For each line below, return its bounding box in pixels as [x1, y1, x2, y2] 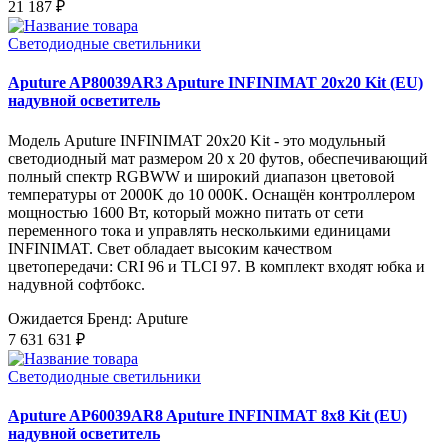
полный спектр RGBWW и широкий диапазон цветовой [8, 167, 395, 185]
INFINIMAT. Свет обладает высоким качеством [8, 239, 332, 257]
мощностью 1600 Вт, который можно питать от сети [8, 203, 364, 221]
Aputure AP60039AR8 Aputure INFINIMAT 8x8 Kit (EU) [8, 406, 407, 424]
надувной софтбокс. [8, 275, 145, 293]
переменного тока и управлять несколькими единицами [8, 221, 391, 239]
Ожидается [8, 309, 83, 327]
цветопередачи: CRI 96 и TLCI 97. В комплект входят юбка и [8, 257, 425, 275]
